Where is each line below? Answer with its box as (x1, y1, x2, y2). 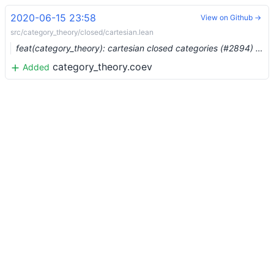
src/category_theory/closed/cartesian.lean (10, 28, 154, 37)
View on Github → (201, 13, 261, 22)
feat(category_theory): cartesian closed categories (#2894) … (16, 43, 263, 53)
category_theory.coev (53, 61, 152, 73)
